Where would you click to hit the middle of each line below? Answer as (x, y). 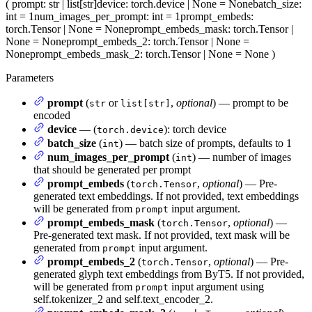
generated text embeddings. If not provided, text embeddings (166, 196)
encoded (52, 116)
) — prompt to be (250, 103)
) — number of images (242, 157)
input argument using (216, 287)
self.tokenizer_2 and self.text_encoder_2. (123, 299)
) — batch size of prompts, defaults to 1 (205, 143)
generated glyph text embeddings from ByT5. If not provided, (169, 274)
